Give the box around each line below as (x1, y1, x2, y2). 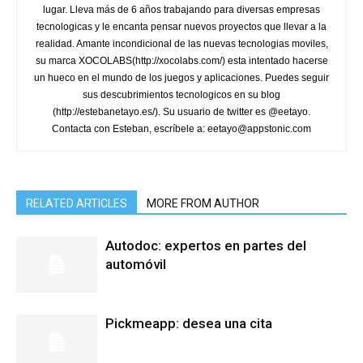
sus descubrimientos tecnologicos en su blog (83, 88, 280, 100)
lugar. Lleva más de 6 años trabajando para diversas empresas (43, 3, 320, 15)
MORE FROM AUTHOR (147, 196, 259, 210)
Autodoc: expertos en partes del (105, 237, 306, 254)
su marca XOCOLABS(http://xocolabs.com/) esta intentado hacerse (35, 54, 328, 66)
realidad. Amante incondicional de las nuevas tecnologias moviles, (35, 37, 328, 49)
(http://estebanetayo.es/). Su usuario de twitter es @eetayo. (53, 105, 310, 117)
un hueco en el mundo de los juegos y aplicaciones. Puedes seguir (34, 71, 329, 83)
